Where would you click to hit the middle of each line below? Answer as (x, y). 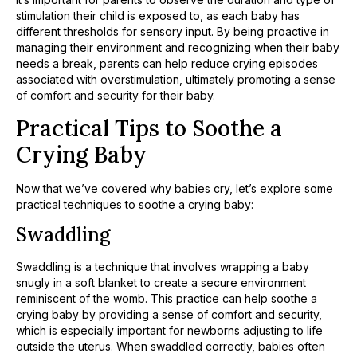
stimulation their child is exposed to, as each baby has (158, 16)
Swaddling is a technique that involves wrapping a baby (163, 267)
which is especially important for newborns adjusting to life (169, 331)
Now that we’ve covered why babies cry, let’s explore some (175, 188)
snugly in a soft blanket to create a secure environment (161, 283)
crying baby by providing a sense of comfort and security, (169, 315)
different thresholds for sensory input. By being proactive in (173, 32)
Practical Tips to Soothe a (149, 128)
